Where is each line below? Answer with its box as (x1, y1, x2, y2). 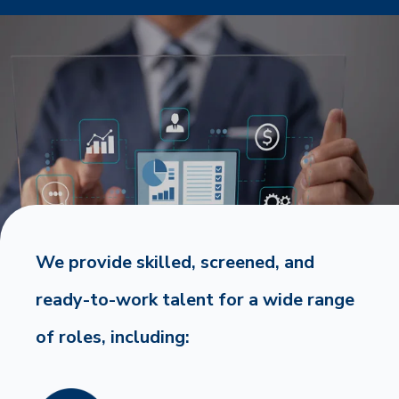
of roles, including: (36, 325, 190, 350)
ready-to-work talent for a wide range (36, 288, 354, 313)
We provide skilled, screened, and (36, 250, 314, 275)
